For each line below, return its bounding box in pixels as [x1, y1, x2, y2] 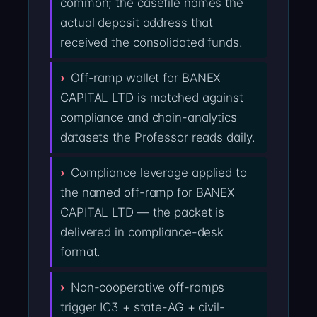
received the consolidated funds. [60, 35, 243, 50]
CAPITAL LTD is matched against [60, 91, 243, 105]
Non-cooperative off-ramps [70, 280, 225, 295]
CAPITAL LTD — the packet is [60, 205, 225, 220]
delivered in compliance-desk [60, 225, 224, 240]
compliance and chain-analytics [60, 110, 237, 125]
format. [60, 245, 101, 260]
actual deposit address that [60, 16, 214, 30]
